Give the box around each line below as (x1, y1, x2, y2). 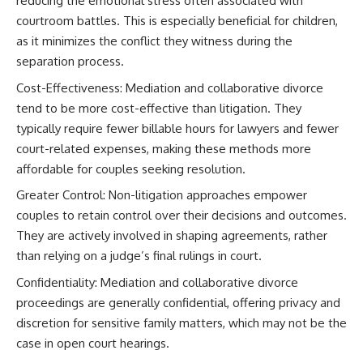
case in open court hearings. (16, 335, 169, 351)
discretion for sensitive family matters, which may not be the (16, 314, 347, 331)
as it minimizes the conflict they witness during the (16, 33, 293, 49)
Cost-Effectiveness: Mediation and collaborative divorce (16, 79, 323, 96)
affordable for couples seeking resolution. (16, 160, 246, 177)
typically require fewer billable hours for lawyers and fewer (16, 120, 339, 136)
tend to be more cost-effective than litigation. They (16, 100, 301, 116)
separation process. (16, 53, 124, 69)
